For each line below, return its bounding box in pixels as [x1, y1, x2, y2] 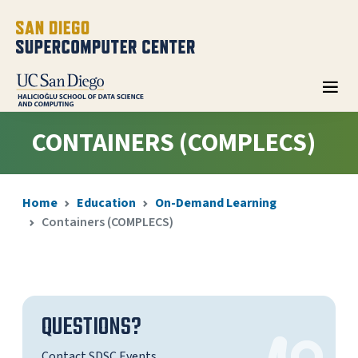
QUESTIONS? [42, 309, 141, 346]
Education [77, 194, 136, 212]
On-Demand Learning [155, 194, 276, 212]
